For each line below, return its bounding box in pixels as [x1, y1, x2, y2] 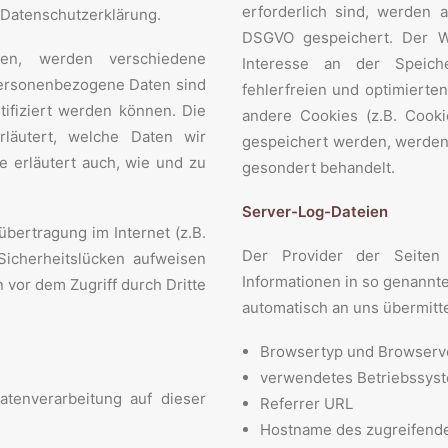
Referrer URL [260, 394, 353, 413]
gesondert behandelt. [242, 158, 395, 177]
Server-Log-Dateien [242, 202, 388, 221]
